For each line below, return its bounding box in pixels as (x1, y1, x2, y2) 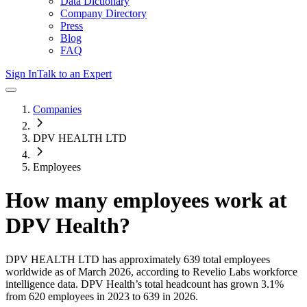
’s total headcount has (135, 278, 230, 290)
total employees (200, 253, 270, 265)
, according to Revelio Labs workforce (131, 265, 297, 278)
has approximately (99, 253, 181, 265)
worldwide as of (5, 265, 75, 278)
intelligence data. (5, 278, 78, 290)
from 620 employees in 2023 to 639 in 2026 (5, 290, 195, 302)
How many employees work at (5, 188, 287, 213)
